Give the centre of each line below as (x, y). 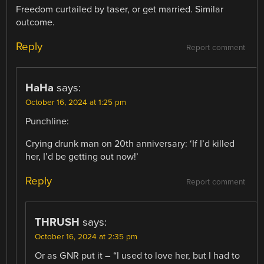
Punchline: (47, 121)
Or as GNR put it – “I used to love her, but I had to (138, 256)
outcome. (36, 22)
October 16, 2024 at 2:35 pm (86, 237)
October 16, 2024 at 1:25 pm (76, 102)
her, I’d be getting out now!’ (82, 156)
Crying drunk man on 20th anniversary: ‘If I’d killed (130, 143)
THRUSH (57, 222)
